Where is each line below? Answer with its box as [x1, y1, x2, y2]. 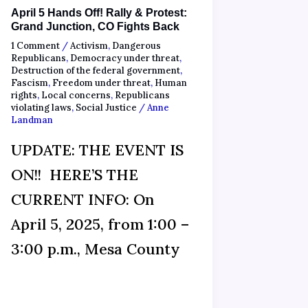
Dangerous [111, 40, 161, 52]
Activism [69, 40, 108, 52]
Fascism [10, 77, 48, 89]
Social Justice [75, 102, 137, 114]
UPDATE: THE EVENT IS [10, 140, 184, 159]
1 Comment [10, 40, 60, 52]
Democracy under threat [69, 52, 179, 65]
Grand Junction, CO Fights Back [10, 20, 179, 32]
